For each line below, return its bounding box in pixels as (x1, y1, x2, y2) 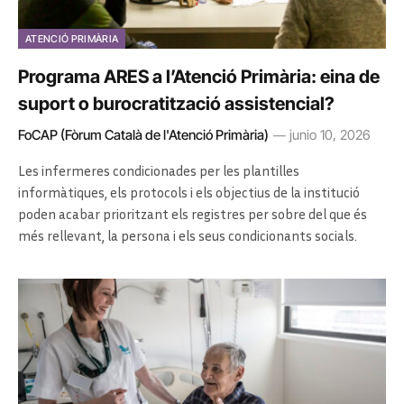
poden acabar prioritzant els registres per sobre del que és (18, 205, 367, 222)
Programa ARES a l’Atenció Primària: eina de (18, 65, 380, 87)
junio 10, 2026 (289, 125, 371, 143)
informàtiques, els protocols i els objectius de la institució (18, 183, 360, 200)
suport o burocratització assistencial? (18, 92, 335, 115)
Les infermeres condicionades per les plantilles (18, 161, 299, 179)
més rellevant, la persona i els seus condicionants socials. (18, 226, 357, 243)
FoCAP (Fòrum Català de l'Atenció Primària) (18, 125, 269, 143)
